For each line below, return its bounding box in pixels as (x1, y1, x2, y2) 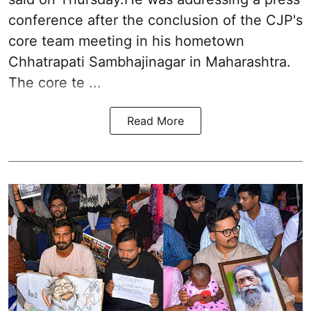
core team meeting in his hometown (8, 32, 244, 49)
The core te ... (8, 74, 101, 91)
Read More (127, 113, 184, 128)
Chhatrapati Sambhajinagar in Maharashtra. (8, 53, 291, 70)
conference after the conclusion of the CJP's (8, 11, 303, 28)
